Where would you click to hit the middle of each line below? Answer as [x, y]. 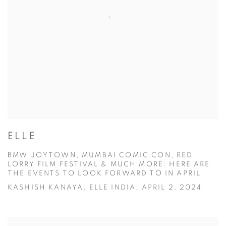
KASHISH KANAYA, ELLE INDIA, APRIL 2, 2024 [105, 188]
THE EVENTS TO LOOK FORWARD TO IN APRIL [104, 174]
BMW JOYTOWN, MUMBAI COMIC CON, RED [100, 156]
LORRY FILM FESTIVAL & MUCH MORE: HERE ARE [109, 165]
